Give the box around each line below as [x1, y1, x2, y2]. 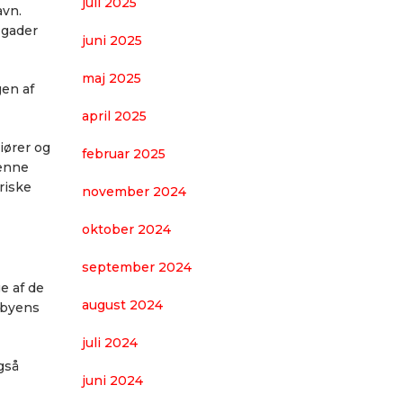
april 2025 [82, 108, 147, 124]
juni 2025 [82, 32, 142, 49]
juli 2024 [82, 335, 138, 351]
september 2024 [82, 259, 192, 275]
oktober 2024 [82, 221, 171, 237]
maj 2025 [82, 70, 141, 86]
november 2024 [82, 184, 186, 200]
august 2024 [82, 297, 163, 313]
